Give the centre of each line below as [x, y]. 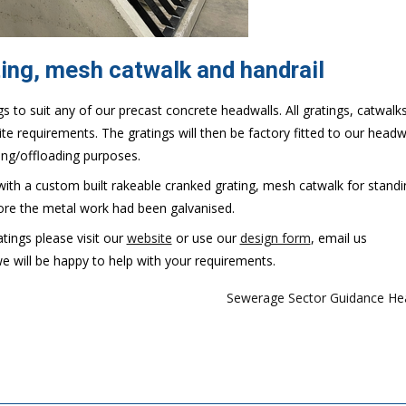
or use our [206, 238]
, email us [338, 238]
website [149, 238]
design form [275, 238]
